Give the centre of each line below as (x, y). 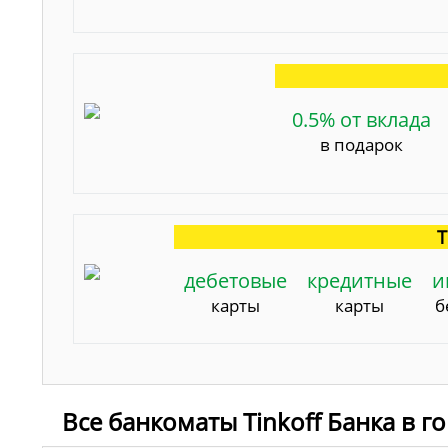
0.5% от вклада (362, 119)
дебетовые (236, 280)
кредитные (360, 280)
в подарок (362, 144)
